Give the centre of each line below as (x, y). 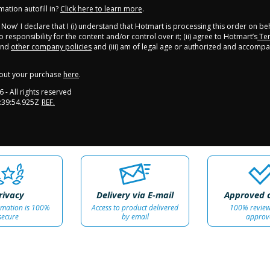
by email (135, 217)
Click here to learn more (101, 9)
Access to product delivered (135, 208)
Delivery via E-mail (135, 195)
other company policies (51, 47)
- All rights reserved (38, 92)
